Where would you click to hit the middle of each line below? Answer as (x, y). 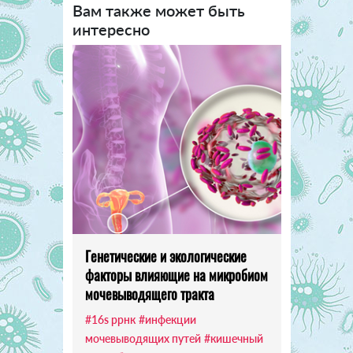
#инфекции (167, 319)
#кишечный (233, 338)
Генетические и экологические (165, 256)
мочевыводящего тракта (149, 294)
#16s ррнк (110, 319)
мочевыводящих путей (143, 338)
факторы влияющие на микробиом (176, 275)
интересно (111, 29)
